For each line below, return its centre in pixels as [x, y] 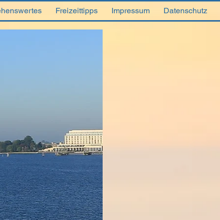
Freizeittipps [77, 11]
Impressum [131, 11]
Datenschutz [185, 11]
